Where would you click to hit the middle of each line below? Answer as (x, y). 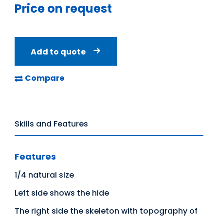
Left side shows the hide (62, 193)
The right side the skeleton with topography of (106, 211)
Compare (45, 78)
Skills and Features (51, 124)
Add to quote (58, 52)
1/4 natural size (44, 175)
